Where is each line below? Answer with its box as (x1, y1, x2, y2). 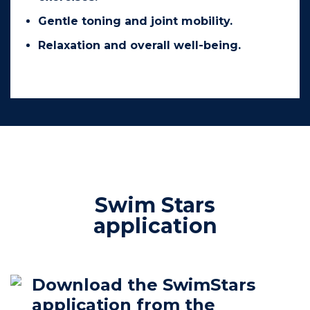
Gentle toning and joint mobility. (38, 15, 232, 28)
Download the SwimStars (32, 275, 255, 295)
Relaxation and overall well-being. (38, 39, 241, 52)
